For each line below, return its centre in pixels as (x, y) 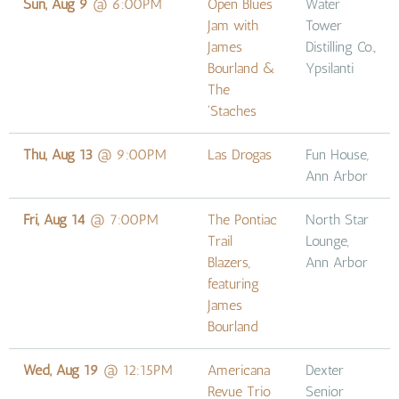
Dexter (325, 370)
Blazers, (229, 262)
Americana (239, 370)
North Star (337, 219)
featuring (233, 283)
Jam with (233, 25)
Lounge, (327, 240)
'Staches (232, 110)
